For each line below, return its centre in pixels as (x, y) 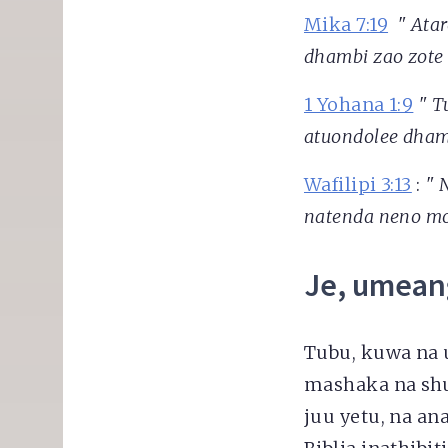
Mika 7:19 (346, 25)
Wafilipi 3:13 (357, 185)
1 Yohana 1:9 (358, 105)
